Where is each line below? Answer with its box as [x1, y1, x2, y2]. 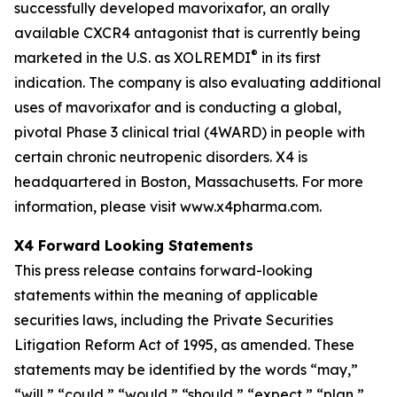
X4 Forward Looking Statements [14, 237, 253, 254]
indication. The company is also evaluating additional [14, 74, 381, 91]
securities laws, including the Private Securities [14, 311, 333, 329]
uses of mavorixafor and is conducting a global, [14, 98, 341, 116]
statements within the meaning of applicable [14, 286, 318, 304]
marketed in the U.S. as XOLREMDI [14, 49, 251, 66]
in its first [258, 49, 321, 66]
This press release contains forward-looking [14, 261, 313, 279]
